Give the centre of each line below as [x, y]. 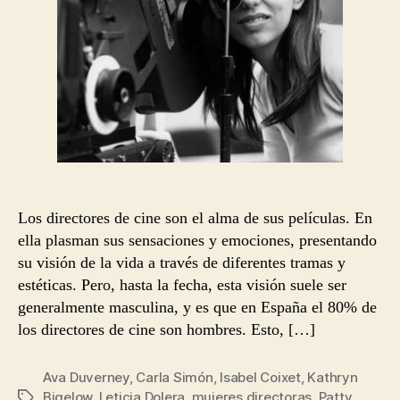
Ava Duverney [86, 377]
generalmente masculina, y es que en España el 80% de [197, 307]
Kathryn [333, 377]
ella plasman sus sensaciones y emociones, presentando [197, 240]
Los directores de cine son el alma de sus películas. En [195, 218]
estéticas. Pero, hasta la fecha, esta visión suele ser [182, 285]
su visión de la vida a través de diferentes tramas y [182, 262]
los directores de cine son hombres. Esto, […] [167, 329]
